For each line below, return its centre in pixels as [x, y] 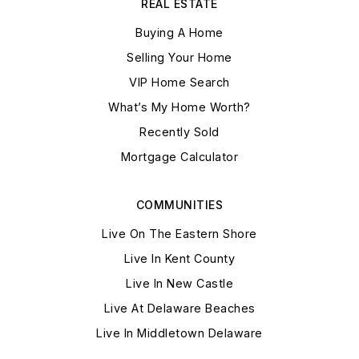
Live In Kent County [179, 259]
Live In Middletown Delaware [179, 333]
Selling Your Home [179, 58]
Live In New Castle [179, 284]
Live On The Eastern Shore [179, 234]
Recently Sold [179, 132]
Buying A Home [179, 33]
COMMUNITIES [179, 205]
